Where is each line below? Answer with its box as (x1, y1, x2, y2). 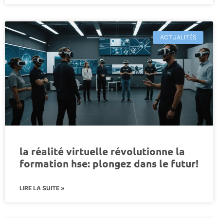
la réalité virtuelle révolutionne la (19, 144, 185, 158)
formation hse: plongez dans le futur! (19, 156, 199, 170)
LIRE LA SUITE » (19, 184, 65, 192)
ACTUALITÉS (160, 33, 197, 41)
